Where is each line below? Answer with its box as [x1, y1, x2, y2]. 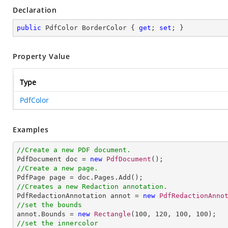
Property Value [13, 51, 70, 61]
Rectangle [94, 210, 131, 218]
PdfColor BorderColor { [41, 24, 139, 32]
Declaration [13, 5, 57, 15]
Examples [13, 125, 49, 134]
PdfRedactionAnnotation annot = [17, 192, 143, 199]
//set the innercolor [17, 219, 98, 227]
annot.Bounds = [17, 210, 78, 218]
